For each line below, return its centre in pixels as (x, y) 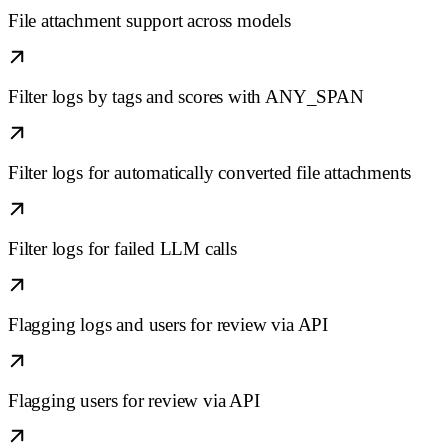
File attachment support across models (149, 21)
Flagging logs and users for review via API (168, 324)
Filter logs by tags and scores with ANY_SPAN (186, 97)
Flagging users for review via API (134, 400)
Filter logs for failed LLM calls (122, 248)
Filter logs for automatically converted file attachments (210, 172)
